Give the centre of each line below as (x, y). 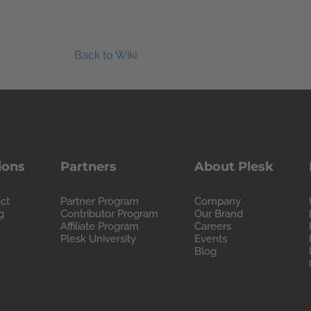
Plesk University (99, 239)
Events (210, 239)
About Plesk (234, 167)
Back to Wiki (106, 56)
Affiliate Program (100, 227)
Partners (89, 167)
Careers (212, 227)
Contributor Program (110, 214)
